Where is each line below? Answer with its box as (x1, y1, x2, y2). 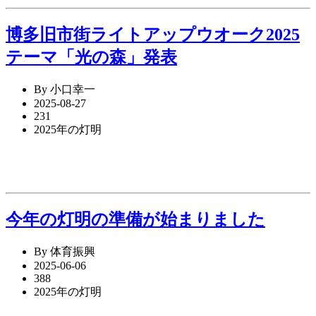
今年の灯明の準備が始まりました (6, 209, 265, 229)
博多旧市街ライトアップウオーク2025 (6, 25, 300, 44)
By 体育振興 (34, 245, 95, 257)
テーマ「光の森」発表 (6, 48, 177, 67)
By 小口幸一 (34, 83, 95, 95)
